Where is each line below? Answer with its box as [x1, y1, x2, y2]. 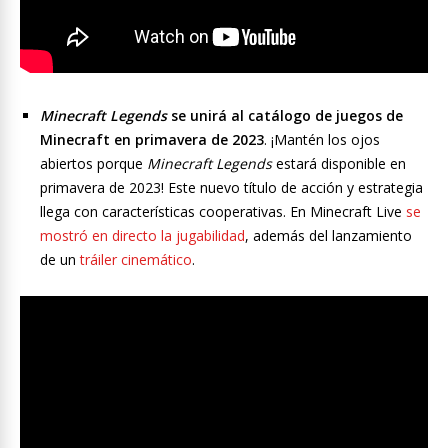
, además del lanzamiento [245, 226, 412, 246]
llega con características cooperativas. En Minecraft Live [40, 202, 406, 222]
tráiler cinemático [80, 250, 192, 270]
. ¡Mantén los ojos [264, 130, 380, 150]
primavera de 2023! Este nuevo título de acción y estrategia [40, 178, 423, 198]
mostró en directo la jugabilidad [40, 226, 245, 246]
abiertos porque [40, 154, 147, 174]
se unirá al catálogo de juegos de [167, 106, 403, 126]
